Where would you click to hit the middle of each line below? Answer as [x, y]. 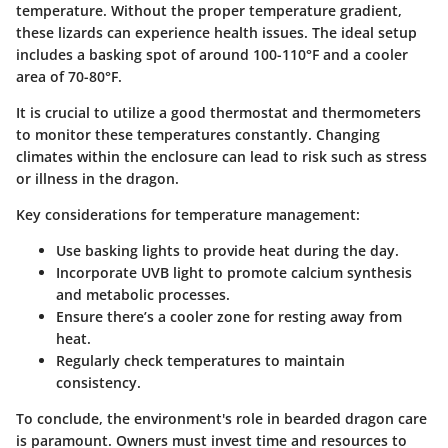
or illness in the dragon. [97, 179]
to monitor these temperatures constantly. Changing [198, 135]
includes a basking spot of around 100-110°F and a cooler [212, 55]
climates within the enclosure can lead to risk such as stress [221, 157]
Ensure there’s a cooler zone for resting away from [229, 317]
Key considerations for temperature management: [188, 215]
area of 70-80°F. [69, 77]
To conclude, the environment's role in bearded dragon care [221, 419]
